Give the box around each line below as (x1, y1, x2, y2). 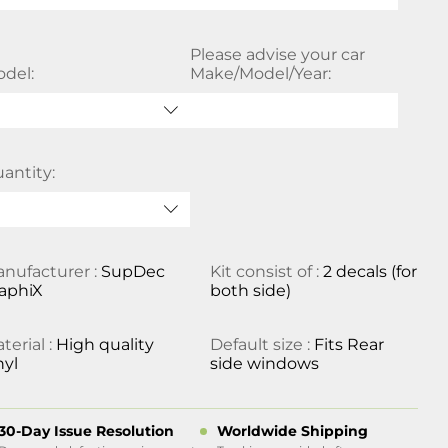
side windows (209, 354, 319, 373)
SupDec (101, 262, 166, 281)
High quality (56, 335, 155, 354)
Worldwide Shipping (216, 422, 368, 440)
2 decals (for (322, 262, 417, 281)
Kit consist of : (209, 262, 323, 281)
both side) (209, 281, 291, 300)
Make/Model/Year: (189, 64, 331, 83)
